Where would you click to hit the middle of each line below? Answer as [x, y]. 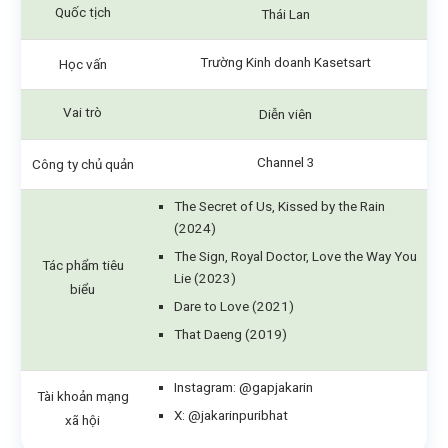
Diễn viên [285, 114]
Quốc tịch [82, 12]
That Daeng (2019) [230, 334]
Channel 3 [285, 162]
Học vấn [82, 64]
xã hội [82, 420]
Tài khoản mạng [82, 396]
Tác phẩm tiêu [82, 265]
